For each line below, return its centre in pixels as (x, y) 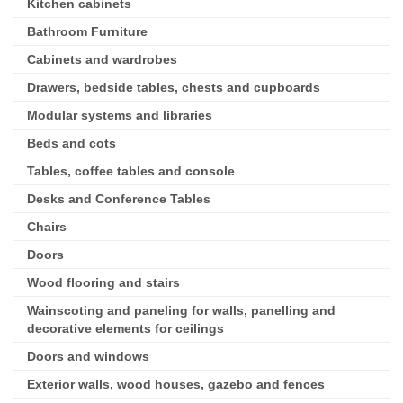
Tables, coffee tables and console (131, 171)
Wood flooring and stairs (103, 282)
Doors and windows (88, 356)
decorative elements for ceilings (125, 328)
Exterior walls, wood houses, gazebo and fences (176, 384)
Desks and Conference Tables (119, 199)
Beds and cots (72, 143)
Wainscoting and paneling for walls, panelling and (181, 310)
